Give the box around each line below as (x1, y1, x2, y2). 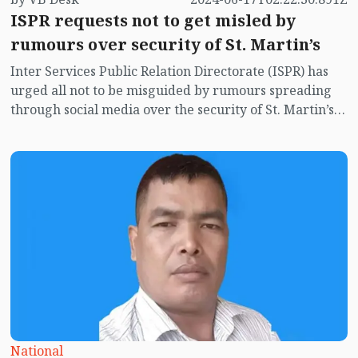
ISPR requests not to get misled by (10, 10, 296, 32)
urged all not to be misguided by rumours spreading (10, 82, 332, 100)
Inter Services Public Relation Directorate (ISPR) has (10, 62, 328, 81)
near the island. (10, 139, 105, 157)
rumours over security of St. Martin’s (10, 34, 320, 56)
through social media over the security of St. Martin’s (10, 101, 334, 119)
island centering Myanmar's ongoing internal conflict (10, 120, 337, 138)
